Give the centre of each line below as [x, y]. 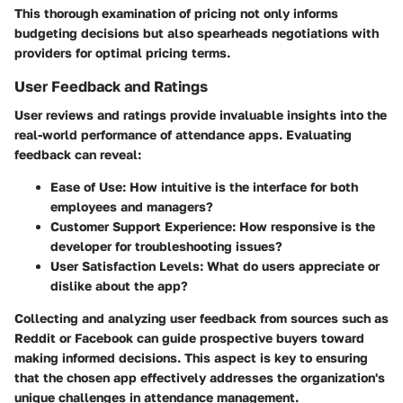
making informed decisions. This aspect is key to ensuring [191, 358]
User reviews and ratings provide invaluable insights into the [201, 115]
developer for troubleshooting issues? [166, 246]
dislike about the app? [119, 286]
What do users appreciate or [291, 266]
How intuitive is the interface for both [242, 187]
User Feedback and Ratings [111, 87]
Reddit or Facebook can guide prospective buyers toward [189, 338]
